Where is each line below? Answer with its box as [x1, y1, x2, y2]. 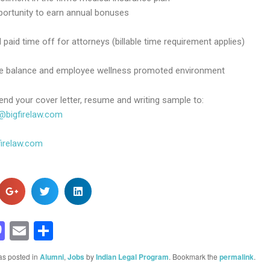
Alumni [39, 251, 64, 262]
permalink [219, 251, 254, 262]
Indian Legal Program [95, 251, 169, 262]
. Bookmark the [168, 251, 219, 262]
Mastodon [4, 216, 90, 245]
